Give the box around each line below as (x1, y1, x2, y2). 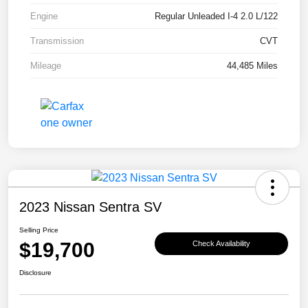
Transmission (30, 36, 84, 47)
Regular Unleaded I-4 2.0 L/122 (155, 11, 278, 22)
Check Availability (192, 239, 250, 247)
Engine (30, 11, 58, 22)
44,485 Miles (227, 60, 278, 71)
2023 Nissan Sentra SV (19, 199, 162, 215)
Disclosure (19, 269, 52, 277)
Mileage (30, 60, 61, 71)
